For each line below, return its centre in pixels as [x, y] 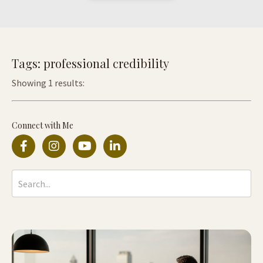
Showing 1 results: [48, 83]
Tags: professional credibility [90, 63]
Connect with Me [43, 126]
